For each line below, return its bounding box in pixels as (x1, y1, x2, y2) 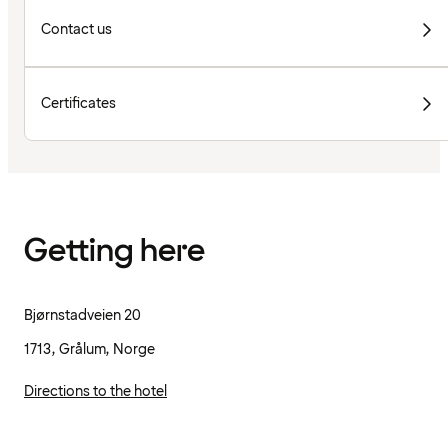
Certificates (41, 94, 116, 114)
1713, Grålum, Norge (24, 340, 155, 360)
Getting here (24, 229, 205, 273)
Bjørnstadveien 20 (24, 306, 141, 326)
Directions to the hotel (24, 382, 167, 402)
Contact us (41, 20, 112, 40)
